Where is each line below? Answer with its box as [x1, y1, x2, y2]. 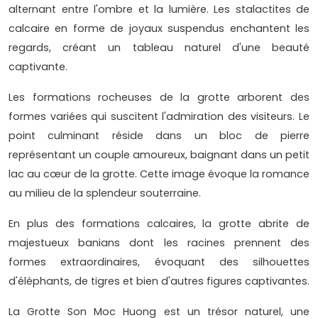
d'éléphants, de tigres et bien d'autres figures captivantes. [9, 274, 309, 289]
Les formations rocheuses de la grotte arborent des [9, 90, 309, 105]
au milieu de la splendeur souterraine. [9, 186, 201, 201]
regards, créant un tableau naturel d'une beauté [9, 40, 309, 55]
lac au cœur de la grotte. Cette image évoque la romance [9, 167, 309, 182]
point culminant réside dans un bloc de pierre [9, 128, 309, 143]
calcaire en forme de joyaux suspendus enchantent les [9, 21, 309, 36]
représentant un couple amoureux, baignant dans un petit [9, 148, 309, 163]
